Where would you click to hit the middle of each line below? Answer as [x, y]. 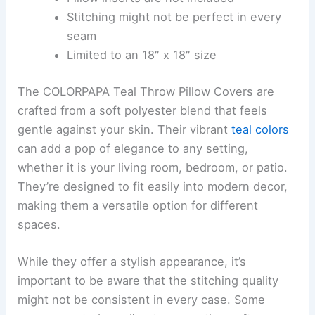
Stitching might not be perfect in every [174, 17]
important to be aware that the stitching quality [148, 281]
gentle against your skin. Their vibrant [125, 130]
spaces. [39, 225]
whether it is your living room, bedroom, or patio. [153, 168]
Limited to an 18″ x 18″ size [141, 55]
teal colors [261, 130]
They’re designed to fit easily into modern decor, [153, 187]
